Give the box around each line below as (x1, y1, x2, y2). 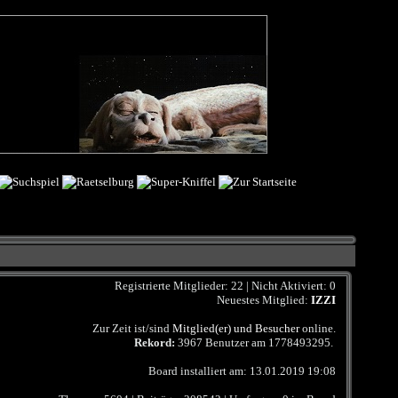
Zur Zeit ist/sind (84, 322, 172, 335)
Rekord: (133, 336, 175, 349)
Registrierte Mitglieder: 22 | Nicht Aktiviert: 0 (106, 279, 344, 292)
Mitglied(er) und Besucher (171, 322, 299, 335)
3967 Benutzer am (174, 336, 268, 349)
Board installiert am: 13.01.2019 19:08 (139, 364, 344, 378)
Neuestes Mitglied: (208, 293, 311, 306)
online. (298, 322, 344, 335)
